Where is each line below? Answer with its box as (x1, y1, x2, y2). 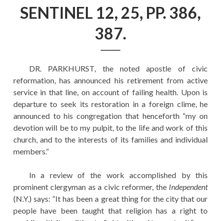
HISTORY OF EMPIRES (3, 19, 85, 28)
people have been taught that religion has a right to (13, 205, 208, 215)
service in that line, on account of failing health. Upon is (13, 87, 208, 97)
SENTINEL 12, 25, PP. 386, (20, 2, 201, 22)
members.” (13, 146, 49, 156)
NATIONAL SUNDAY (3, 41, 79, 50)
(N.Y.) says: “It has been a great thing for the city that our (13, 193, 208, 203)
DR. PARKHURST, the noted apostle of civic (29, 63, 208, 73)
